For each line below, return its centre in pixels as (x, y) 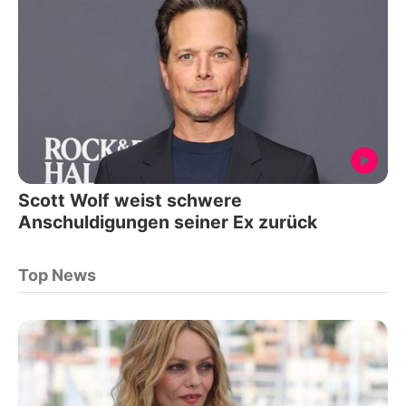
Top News (57, 275)
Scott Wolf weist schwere (130, 200)
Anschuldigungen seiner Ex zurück (168, 222)
